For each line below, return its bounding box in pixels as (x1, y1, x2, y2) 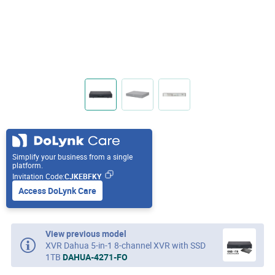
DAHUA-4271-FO (63, 251, 128, 263)
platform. (12, 160, 43, 171)
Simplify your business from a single (12, 152, 133, 162)
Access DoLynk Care (18, 185, 96, 197)
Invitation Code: (12, 171, 64, 182)
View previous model (45, 228, 127, 240)
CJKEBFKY (64, 171, 101, 182)
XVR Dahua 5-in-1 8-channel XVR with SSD (45, 239, 206, 252)
